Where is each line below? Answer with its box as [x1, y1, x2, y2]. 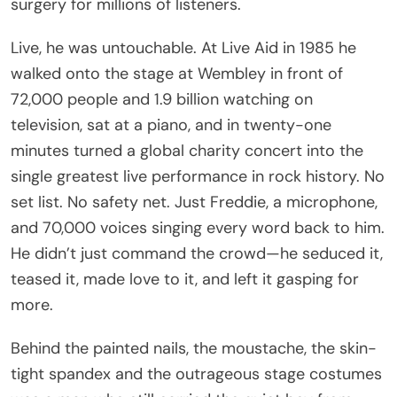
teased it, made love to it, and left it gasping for [11, 268, 359, 290]
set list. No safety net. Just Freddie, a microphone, [11, 191, 378, 213]
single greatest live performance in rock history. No [11, 165, 385, 187]
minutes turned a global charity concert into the [11, 139, 363, 161]
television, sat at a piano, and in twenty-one [11, 113, 331, 136]
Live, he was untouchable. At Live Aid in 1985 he [11, 36, 356, 58]
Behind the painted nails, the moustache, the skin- [11, 337, 377, 359]
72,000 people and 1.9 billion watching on [11, 88, 313, 110]
